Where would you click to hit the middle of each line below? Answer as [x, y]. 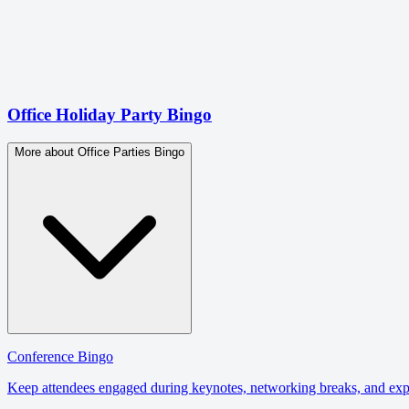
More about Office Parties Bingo [100, 152]
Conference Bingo [60, 356]
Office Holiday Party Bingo [110, 115]
